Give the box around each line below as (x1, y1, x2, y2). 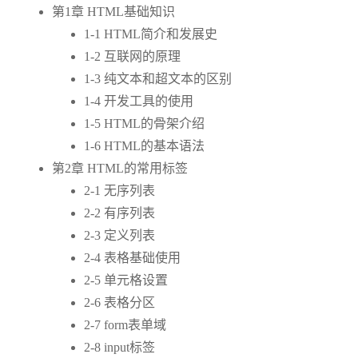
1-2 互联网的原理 (84, 50, 181, 64)
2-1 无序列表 (84, 184, 155, 198)
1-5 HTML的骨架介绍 (84, 117, 205, 131)
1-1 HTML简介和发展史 (84, 27, 217, 42)
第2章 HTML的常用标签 (52, 161, 188, 176)
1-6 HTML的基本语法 (84, 139, 205, 153)
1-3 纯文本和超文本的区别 (84, 72, 232, 86)
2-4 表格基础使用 (84, 251, 181, 265)
